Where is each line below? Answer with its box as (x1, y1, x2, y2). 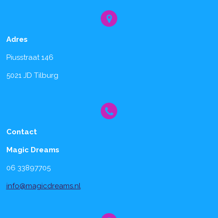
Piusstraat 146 (6, 53, 54, 62)
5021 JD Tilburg (6, 71, 58, 80)
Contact (6, 127, 37, 136)
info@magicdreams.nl (6, 181, 81, 190)
